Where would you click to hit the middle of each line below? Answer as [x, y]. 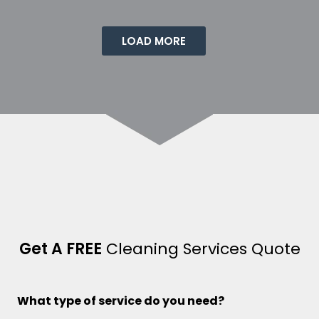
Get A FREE [60, 249]
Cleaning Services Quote [201, 249]
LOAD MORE [154, 41]
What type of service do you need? [121, 300]
